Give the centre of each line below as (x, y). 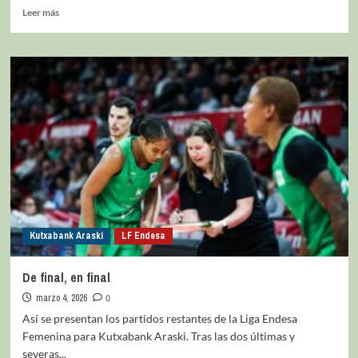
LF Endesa (143, 235)
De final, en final (66, 277)
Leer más (40, 12)
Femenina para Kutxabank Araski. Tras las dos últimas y (158, 336)
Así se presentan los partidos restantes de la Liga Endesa (159, 318)
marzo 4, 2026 (61, 298)
